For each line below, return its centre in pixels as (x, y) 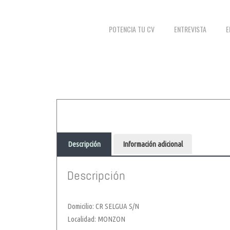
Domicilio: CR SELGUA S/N (103, 206)
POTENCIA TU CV (132, 29)
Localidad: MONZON (96, 219)
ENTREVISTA (190, 29)
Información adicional (153, 144)
